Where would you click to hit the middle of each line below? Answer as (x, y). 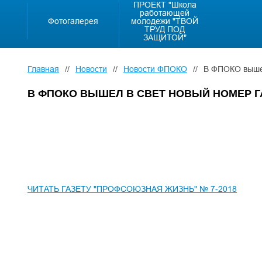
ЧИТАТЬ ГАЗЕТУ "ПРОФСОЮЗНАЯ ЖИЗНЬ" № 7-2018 (132, 189)
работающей (165, 13)
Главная (43, 69)
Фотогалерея (73, 21)
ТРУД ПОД (165, 29)
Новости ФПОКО (155, 69)
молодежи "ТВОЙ (165, 21)
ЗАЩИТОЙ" (165, 37)
